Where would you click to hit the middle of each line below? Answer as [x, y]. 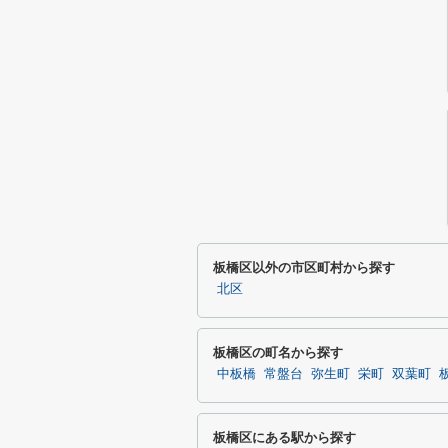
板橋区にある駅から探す [284, 437]
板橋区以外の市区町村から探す [304, 267]
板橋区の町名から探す [278, 352]
